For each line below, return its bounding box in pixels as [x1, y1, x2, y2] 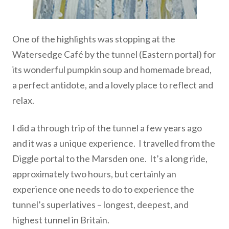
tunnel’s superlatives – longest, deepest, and [12, 199, 189, 210]
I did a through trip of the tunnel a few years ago [12, 122, 202, 133]
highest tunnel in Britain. [12, 214, 109, 225]
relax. [12, 95, 34, 106]
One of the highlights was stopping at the [12, 33, 175, 44]
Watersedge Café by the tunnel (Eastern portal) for [12, 49, 216, 60]
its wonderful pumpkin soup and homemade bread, [12, 64, 212, 75]
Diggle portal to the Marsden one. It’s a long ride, [12, 153, 208, 164]
